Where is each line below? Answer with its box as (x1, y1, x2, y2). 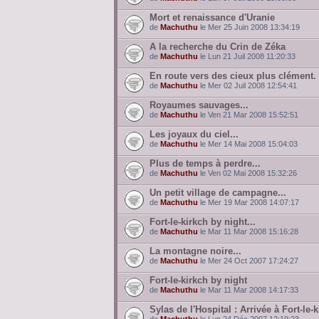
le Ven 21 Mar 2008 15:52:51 (198, 110, 298, 119)
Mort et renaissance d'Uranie (150, 12, 275, 23)
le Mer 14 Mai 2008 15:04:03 (198, 140, 298, 148)
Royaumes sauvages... (150, 100, 249, 110)
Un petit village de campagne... (150, 187, 286, 198)
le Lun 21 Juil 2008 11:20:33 (198, 52, 296, 61)
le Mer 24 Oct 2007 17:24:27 (198, 256, 298, 265)
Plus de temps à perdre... (150, 158, 261, 169)
